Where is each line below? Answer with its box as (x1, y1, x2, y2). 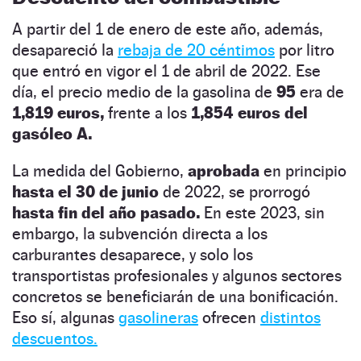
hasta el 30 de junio (12, 181, 159, 201)
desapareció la (12, 39, 118, 60)
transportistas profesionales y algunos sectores (12, 265, 342, 285)
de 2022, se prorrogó (159, 181, 310, 201)
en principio (259, 160, 346, 180)
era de (296, 81, 344, 102)
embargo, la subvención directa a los (12, 223, 268, 243)
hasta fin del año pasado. (12, 202, 200, 222)
